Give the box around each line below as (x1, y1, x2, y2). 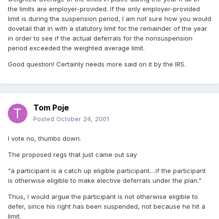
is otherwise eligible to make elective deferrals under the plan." (8, 176, 201, 185)
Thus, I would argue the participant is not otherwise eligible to (8, 193, 198, 201)
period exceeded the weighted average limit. (8, 44, 145, 52)
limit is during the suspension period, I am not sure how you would (8, 15, 211, 23)
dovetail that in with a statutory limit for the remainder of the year (8, 24, 207, 33)
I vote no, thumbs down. (8, 134, 81, 143)
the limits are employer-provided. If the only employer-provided (8, 5, 200, 13)
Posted (33, 115, 56, 123)
